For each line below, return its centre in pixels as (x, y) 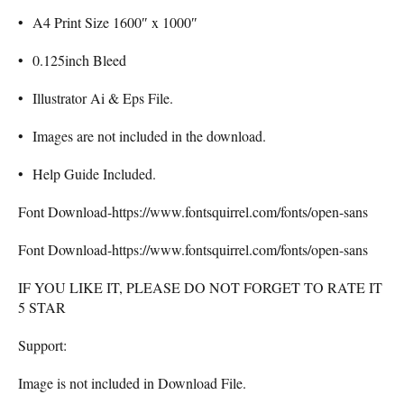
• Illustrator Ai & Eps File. (96, 97)
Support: (42, 344)
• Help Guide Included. (87, 173)
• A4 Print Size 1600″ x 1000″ (108, 22)
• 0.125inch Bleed (72, 60)
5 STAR (42, 307)
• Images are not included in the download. (142, 135)
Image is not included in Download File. (132, 382)
